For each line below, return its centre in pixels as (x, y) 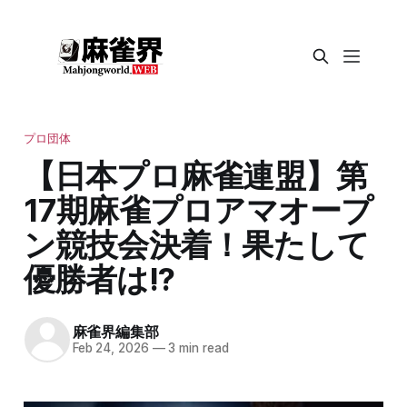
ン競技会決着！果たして (196, 244)
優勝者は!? (99, 278)
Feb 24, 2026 (110, 348)
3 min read (197, 348)
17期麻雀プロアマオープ (198, 209)
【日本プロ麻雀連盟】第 (195, 175)
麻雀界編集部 (115, 332)
